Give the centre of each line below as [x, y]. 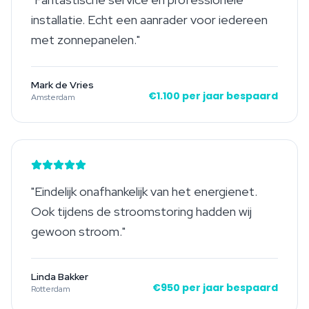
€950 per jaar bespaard [215, 287]
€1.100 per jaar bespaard [213, 96]
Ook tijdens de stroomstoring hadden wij [141, 211]
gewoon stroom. [77, 231]
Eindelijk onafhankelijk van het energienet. [146, 191]
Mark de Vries [62, 84]
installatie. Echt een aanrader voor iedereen [149, 19]
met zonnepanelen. [84, 39]
